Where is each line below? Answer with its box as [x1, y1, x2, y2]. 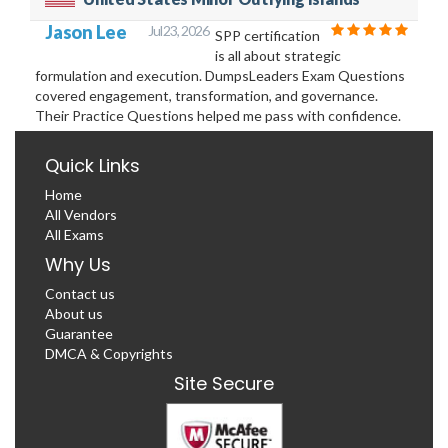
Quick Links [45, 152, 140, 178]
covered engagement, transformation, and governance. [35, 86, 378, 104]
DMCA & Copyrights [45, 344, 173, 362]
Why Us [45, 251, 111, 277]
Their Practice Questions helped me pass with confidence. [35, 106, 401, 124]
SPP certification [214, 26, 320, 44]
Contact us [45, 284, 115, 302]
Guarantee [45, 324, 113, 342]
